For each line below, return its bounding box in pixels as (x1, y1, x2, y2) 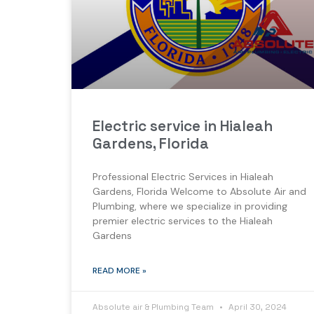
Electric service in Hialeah (93, 116, 273, 135)
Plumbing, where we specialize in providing (93, 199, 287, 212)
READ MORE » (93, 264, 146, 276)
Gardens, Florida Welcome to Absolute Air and (93, 184, 306, 198)
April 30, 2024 (226, 301, 287, 313)
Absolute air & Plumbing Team (93, 301, 216, 313)
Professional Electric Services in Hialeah (93, 170, 273, 183)
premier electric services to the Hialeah (93, 214, 273, 227)
